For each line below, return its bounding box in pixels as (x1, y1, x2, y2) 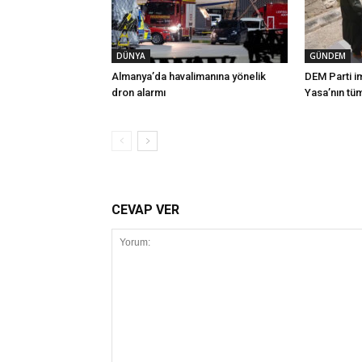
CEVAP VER (112, 202, 179, 217)
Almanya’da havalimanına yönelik (112, 70, 266, 82)
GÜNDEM (309, 50, 346, 61)
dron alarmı (112, 86, 166, 99)
